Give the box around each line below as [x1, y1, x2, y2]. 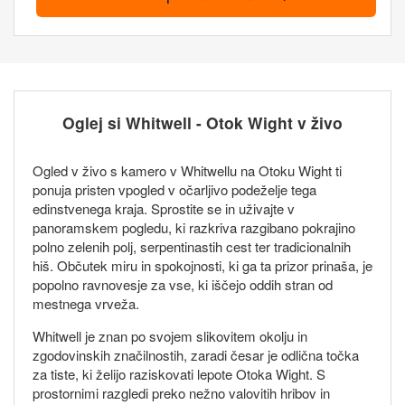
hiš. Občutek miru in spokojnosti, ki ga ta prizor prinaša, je [33, 256, 372, 276]
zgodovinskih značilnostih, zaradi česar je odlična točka [33, 345, 359, 365]
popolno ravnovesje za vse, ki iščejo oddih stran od [33, 275, 333, 295]
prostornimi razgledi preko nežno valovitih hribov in [33, 383, 330, 403]
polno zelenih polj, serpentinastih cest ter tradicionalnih [33, 237, 351, 257]
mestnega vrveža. [33, 294, 139, 314]
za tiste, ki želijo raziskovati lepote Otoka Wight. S [33, 364, 325, 384]
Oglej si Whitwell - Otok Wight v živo [62, 111, 343, 135]
